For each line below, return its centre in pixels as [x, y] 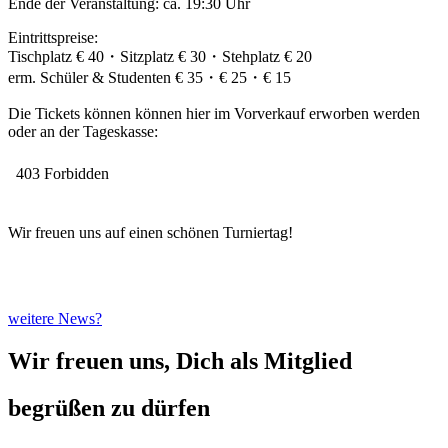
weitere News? [55, 319]
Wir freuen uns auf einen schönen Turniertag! [150, 233]
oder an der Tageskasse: [83, 132]
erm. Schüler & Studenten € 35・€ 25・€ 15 [149, 78]
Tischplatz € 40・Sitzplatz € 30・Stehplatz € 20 [160, 57]
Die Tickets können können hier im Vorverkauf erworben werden [214, 114]
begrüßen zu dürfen [109, 407]
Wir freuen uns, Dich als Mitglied [180, 361]
